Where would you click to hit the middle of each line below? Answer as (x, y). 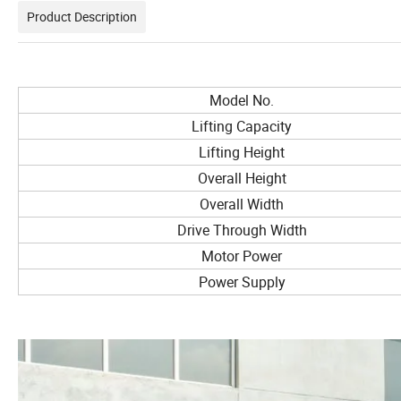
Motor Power (242, 256)
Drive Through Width (242, 230)
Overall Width (242, 205)
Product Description (82, 17)
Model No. (242, 101)
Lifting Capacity (242, 127)
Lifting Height (242, 153)
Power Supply (242, 282)
